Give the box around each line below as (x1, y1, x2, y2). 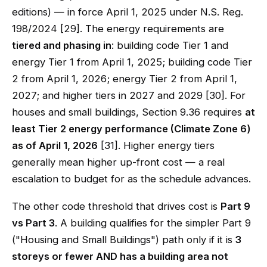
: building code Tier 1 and (111, 39, 228, 51)
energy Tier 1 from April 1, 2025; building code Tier (12, 56, 252, 68)
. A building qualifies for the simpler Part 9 (55, 217, 251, 229)
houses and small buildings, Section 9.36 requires (12, 106, 245, 118)
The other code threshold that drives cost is (12, 200, 221, 212)
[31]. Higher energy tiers (98, 139, 215, 151)
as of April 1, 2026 (12, 139, 98, 151)
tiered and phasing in (12, 39, 111, 51)
